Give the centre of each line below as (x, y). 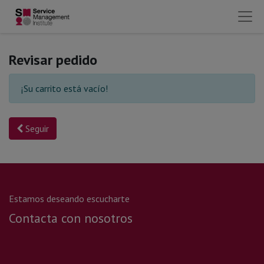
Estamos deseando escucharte (69, 199)
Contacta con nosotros (71, 218)
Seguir (36, 128)
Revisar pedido (53, 60)
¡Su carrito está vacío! (65, 88)
